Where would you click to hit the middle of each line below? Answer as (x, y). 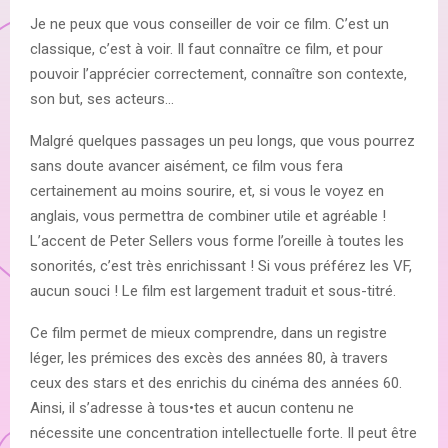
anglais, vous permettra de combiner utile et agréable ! (208, 215)
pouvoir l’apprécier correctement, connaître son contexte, (218, 73)
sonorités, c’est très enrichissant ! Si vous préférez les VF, (221, 265)
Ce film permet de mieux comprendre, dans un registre (208, 332)
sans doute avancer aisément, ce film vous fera (186, 165)
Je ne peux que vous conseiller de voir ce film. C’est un (209, 23)
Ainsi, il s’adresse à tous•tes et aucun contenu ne (192, 407)
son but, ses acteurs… (104, 98)
